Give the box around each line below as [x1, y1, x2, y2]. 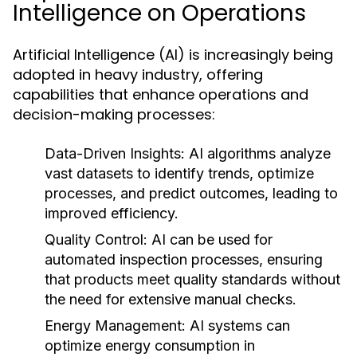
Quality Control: [45, 231, 147, 248]
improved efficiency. [45, 205, 178, 222]
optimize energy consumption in [45, 337, 255, 354]
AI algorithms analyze [185, 145, 331, 162]
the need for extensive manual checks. [45, 291, 296, 308]
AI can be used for [147, 231, 273, 248]
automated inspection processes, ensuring [45, 251, 323, 268]
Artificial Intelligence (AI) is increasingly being [13, 45, 333, 65]
